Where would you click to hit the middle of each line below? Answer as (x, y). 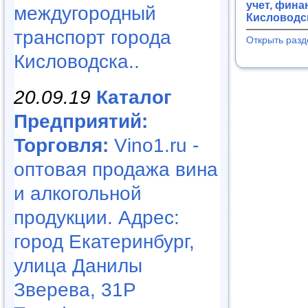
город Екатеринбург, (104, 241)
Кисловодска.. (77, 61)
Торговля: (61, 145)
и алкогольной (78, 193)
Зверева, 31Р (75, 289)
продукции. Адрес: (97, 217)
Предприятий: (81, 121)
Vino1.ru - (154, 145)
